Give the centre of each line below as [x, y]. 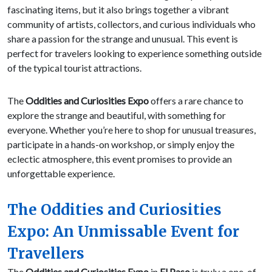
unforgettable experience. [61, 174]
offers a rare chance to [196, 101]
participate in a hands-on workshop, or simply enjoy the [121, 144]
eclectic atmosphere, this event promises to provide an [120, 159]
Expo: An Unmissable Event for [123, 232]
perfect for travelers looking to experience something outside [134, 53]
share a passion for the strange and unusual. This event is [123, 39]
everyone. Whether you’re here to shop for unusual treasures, [131, 130]
